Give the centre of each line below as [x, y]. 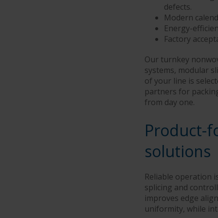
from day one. [170, 102]
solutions [178, 151]
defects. [178, 7]
